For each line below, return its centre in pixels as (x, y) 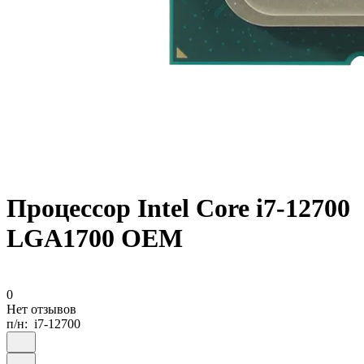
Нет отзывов (41, 309)
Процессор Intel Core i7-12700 (178, 208)
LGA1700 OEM (95, 238)
